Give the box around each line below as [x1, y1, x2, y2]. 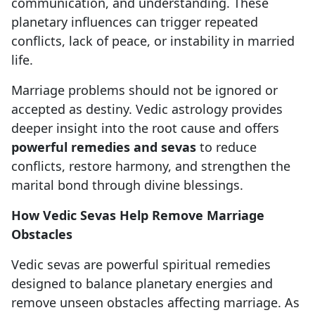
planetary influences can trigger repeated [11, 13, 258, 31]
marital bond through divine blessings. [11, 176, 243, 194]
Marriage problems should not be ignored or [11, 82, 278, 99]
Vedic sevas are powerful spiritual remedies [11, 256, 271, 274]
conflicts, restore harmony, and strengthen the [11, 157, 290, 175]
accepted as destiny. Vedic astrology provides [11, 101, 283, 118]
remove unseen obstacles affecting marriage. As [11, 294, 300, 311]
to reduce [196, 139, 257, 156]
